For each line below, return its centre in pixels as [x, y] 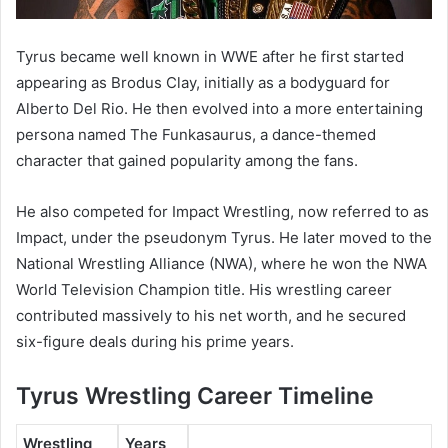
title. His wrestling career [301, 290]
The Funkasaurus [191, 135]
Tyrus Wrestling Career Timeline [195, 396]
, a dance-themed [314, 135]
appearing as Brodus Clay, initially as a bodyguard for [203, 83]
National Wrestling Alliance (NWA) [134, 264]
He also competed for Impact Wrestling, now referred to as [222, 212]
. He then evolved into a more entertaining [273, 109]
